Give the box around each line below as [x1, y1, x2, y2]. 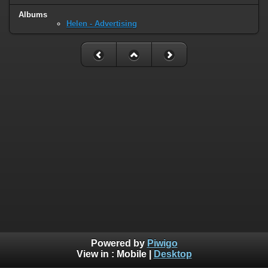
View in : [76, 249, 117, 260]
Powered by [90, 238, 147, 249]
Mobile [116, 249, 147, 260]
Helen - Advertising [66, 19, 137, 29]
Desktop [153, 249, 192, 260]
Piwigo [147, 238, 178, 249]
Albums [19, 10, 47, 20]
